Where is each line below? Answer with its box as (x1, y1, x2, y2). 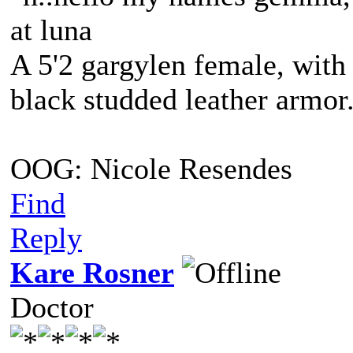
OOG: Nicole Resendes (10, 152, 292, 185)
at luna (10, 13, 92, 46)
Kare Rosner (10, 256, 174, 289)
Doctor (10, 291, 94, 324)
